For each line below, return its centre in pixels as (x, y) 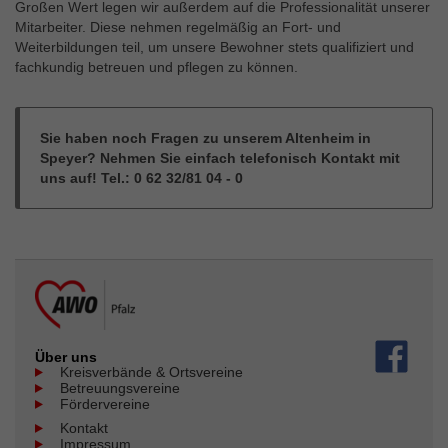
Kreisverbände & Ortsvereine (151, 371)
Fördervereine (105, 403)
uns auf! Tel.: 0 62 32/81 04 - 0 (141, 177)
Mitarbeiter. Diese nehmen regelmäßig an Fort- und (178, 26)
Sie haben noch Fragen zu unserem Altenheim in (205, 137)
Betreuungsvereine (120, 387)
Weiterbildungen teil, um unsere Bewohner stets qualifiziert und (214, 46)
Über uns (66, 356)
